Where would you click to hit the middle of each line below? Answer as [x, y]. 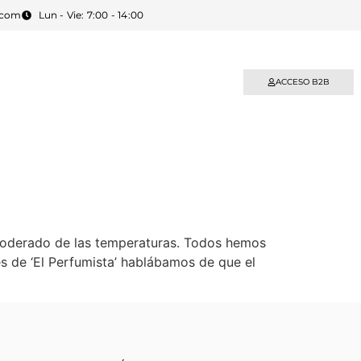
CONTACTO [105, 83]
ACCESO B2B [303, 82]
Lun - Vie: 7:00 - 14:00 [91, 15]
